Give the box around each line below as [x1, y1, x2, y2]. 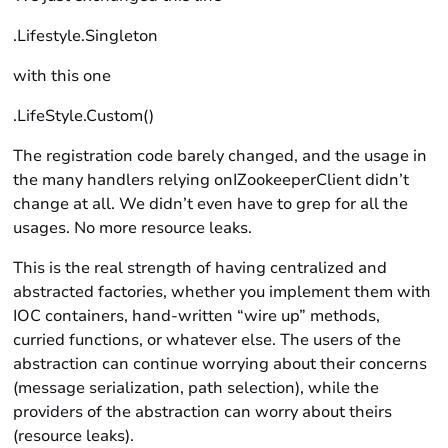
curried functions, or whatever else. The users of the [13, 329, 402, 351]
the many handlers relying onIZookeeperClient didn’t [13, 169, 410, 191]
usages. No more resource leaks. [13, 217, 253, 239]
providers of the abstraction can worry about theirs [13, 401, 393, 423]
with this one [13, 65, 112, 87]
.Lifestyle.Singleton [13, 25, 159, 47]
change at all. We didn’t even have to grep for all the [13, 193, 409, 215]
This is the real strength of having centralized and [13, 257, 388, 279]
